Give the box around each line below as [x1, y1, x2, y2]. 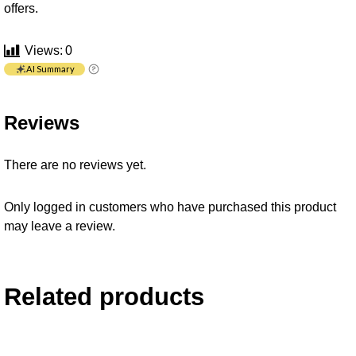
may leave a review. [4, 218, 115, 233]
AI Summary [25, 63, 75, 74]
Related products [4, 282, 204, 311]
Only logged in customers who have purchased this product [4, 199, 336, 214]
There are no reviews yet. [4, 157, 146, 172]
